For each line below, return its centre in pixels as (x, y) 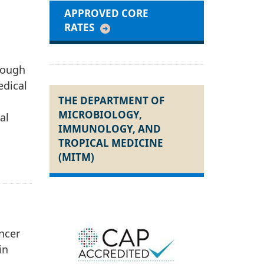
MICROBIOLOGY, (100, 115)
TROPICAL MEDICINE (110, 143)
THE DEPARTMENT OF (111, 101)
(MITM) (76, 157)
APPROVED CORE (106, 14)
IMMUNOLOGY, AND (109, 129)
